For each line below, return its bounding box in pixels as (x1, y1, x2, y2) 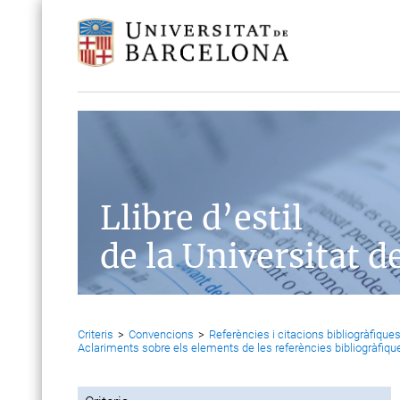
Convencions (129, 328, 194, 341)
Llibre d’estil (100, 198, 303, 238)
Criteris (78, 328, 113, 341)
